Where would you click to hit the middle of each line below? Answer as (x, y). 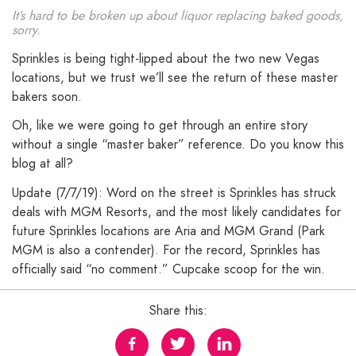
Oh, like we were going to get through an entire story (160, 126)
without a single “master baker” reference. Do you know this (178, 145)
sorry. (26, 29)
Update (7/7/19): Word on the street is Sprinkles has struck (174, 193)
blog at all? (43, 164)
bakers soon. (47, 96)
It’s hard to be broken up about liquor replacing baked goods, (178, 15)
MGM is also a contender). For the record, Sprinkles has (166, 250)
